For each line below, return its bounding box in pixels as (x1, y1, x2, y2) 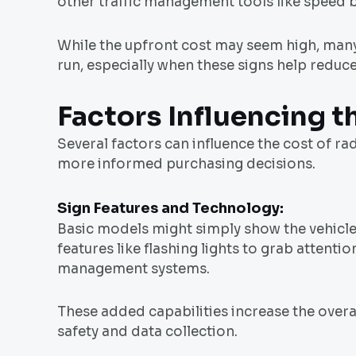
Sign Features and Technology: (57, 199, 284, 217)
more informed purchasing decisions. (57, 155, 315, 172)
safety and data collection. (57, 323, 238, 341)
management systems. (57, 260, 210, 277)
